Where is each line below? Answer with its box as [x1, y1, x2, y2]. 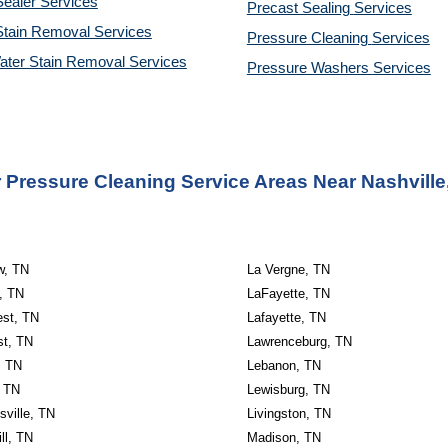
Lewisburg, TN [246, 382, 330, 397]
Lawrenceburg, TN [246, 334, 352, 349]
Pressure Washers [246, 60, 373, 76]
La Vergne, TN [246, 262, 330, 277]
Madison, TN [246, 430, 321, 445]
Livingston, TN [246, 406, 331, 421]
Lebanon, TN [246, 358, 321, 373]
